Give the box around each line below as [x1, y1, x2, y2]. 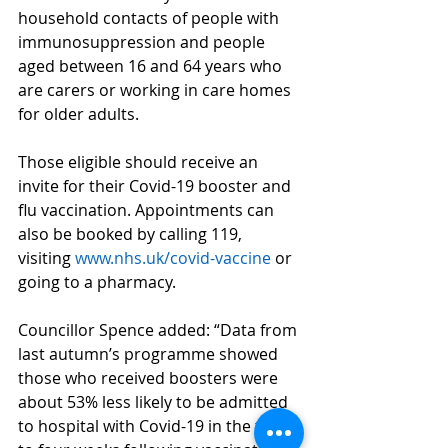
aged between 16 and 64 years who [18, 55, 286, 77]
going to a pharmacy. [18, 271, 176, 293]
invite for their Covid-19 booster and [18, 175, 295, 197]
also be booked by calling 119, [18, 223, 246, 245]
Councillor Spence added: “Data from [18, 319, 301, 341]
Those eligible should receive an [18, 151, 262, 173]
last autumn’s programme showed [18, 343, 282, 365]
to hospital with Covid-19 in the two [18, 415, 287, 437]
